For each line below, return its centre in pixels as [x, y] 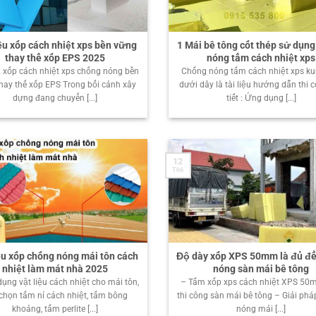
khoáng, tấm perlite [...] [55, 309]
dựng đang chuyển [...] [55, 98]
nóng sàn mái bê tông [261, 269]
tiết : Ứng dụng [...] [261, 98]
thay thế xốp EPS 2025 [55, 57]
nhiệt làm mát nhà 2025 [55, 269]
